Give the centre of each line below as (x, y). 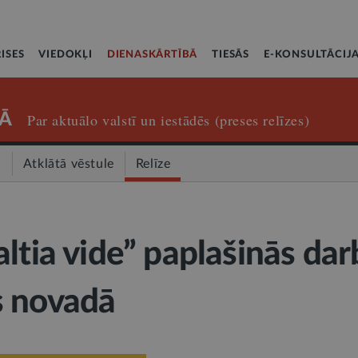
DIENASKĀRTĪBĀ (152, 55)
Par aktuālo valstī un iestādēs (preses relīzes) (169, 120)
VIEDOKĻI (66, 55)
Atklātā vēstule (68, 164)
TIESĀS (231, 55)
